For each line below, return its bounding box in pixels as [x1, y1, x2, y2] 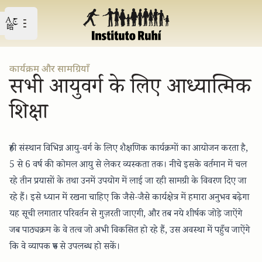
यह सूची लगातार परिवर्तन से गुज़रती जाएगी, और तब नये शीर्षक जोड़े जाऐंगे [9, 208, 242, 222]
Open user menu [4, 16, 78, 29]
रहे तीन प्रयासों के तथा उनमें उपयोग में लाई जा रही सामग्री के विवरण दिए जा [9, 175, 246, 189]
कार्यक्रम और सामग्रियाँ [9, 64, 89, 76]
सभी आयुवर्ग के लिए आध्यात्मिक [9, 73, 251, 106]
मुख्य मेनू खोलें [20, 23, 74, 36]
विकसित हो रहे [111, 224, 160, 239]
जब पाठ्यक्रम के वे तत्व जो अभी [9, 224, 111, 239]
